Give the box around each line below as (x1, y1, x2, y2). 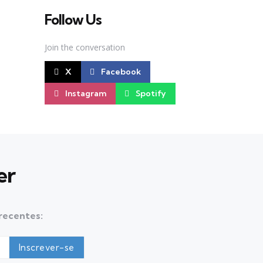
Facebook (101, 66, 141, 77)
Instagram (65, 87, 106, 99)
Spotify (136, 87, 167, 99)
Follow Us (45, 10, 102, 28)
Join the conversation (45, 41, 125, 53)
